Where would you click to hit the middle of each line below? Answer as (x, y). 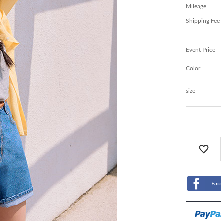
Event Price (200, 50)
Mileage (196, 7)
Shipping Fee (203, 21)
